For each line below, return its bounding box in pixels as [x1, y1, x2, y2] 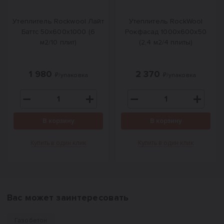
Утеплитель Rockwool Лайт [12, 17, 104, 25]
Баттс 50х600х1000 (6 [21, 27, 95, 36]
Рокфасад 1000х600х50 [125, 27, 206, 36]
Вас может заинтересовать [7, 192, 129, 203]
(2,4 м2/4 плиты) [138, 38, 193, 46]
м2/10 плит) [39, 38, 77, 46]
